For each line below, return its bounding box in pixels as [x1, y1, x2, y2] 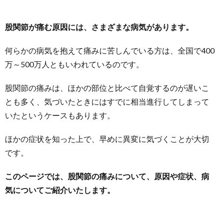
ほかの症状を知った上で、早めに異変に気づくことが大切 [5, 134, 209, 143]
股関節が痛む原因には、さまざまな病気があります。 [5, 22, 193, 31]
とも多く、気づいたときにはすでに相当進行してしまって [5, 96, 209, 106]
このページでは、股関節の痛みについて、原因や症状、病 [5, 171, 209, 181]
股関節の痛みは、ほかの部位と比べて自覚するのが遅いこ [5, 82, 209, 92]
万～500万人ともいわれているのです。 [5, 59, 144, 69]
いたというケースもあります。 [5, 110, 115, 120]
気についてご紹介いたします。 [5, 185, 115, 194]
